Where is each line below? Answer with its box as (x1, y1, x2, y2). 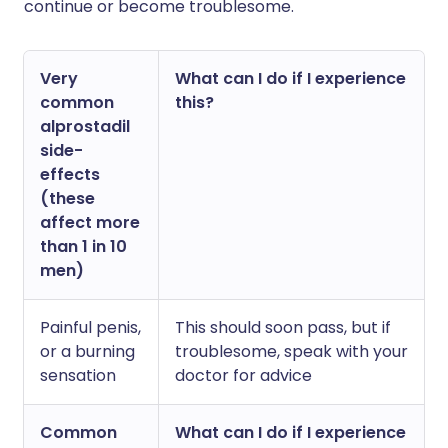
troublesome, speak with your (175, 340, 408, 364)
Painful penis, (40, 316, 141, 340)
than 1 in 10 (40, 235, 127, 259)
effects (40, 163, 100, 187)
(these (40, 187, 95, 211)
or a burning (40, 340, 135, 364)
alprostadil (40, 115, 130, 139)
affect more (40, 211, 140, 235)
